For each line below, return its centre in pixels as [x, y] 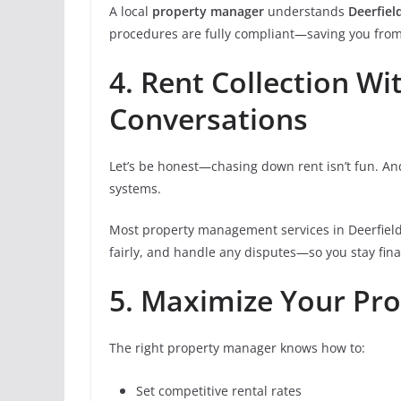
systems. [135, 188]
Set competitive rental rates [219, 391]
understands [306, 11]
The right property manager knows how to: [237, 348]
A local [131, 11]
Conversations [209, 119]
